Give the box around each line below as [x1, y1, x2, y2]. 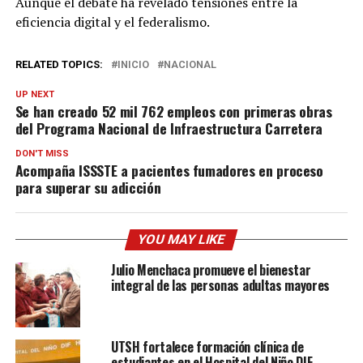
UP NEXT [15, 88, 54, 100]
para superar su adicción [15, 176, 164, 198]
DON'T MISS [15, 147, 69, 159]
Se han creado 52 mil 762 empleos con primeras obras [15, 100, 332, 122]
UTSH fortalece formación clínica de [110, 336, 304, 357]
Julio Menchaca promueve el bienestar [110, 259, 311, 280]
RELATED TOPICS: [15, 58, 103, 70]
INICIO [117, 58, 149, 70]
